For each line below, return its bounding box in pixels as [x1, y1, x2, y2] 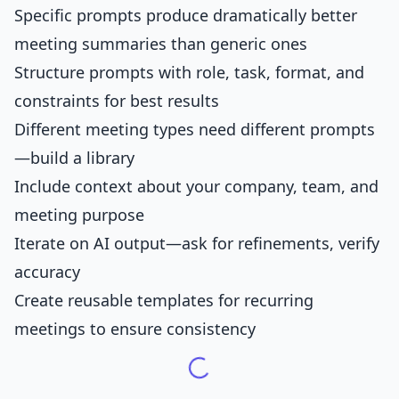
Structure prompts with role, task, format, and [14, 61, 364, 83]
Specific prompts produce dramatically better [14, 4, 357, 26]
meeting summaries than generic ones [14, 33, 307, 54]
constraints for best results [14, 90, 219, 111]
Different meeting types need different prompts [14, 118, 375, 140]
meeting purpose [14, 204, 144, 225]
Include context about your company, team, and [14, 175, 379, 197]
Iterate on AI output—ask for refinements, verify [14, 232, 379, 254]
